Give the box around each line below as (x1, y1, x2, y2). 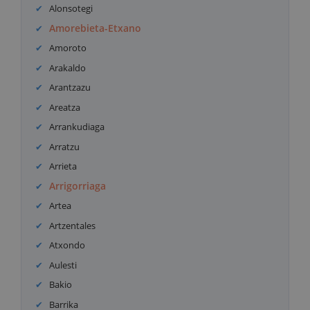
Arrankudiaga (49, 120, 105, 134)
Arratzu (49, 140, 80, 153)
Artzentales (49, 219, 96, 232)
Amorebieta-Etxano (49, 21, 142, 35)
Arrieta (49, 160, 77, 173)
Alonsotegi (49, 2, 93, 15)
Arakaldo (49, 61, 86, 74)
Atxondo (49, 239, 86, 252)
